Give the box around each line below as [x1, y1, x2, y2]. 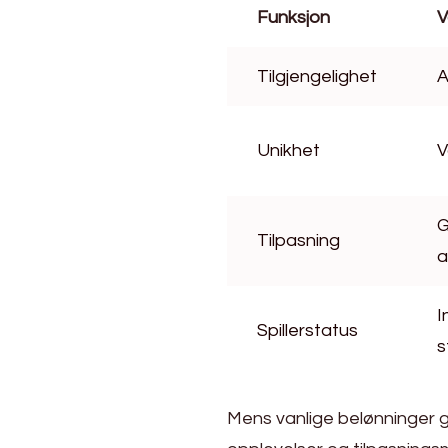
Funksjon [257, 8, 330, 28]
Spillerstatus [257, 321, 358, 341]
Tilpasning [257, 231, 340, 251]
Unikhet [257, 141, 320, 161]
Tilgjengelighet [257, 67, 377, 87]
